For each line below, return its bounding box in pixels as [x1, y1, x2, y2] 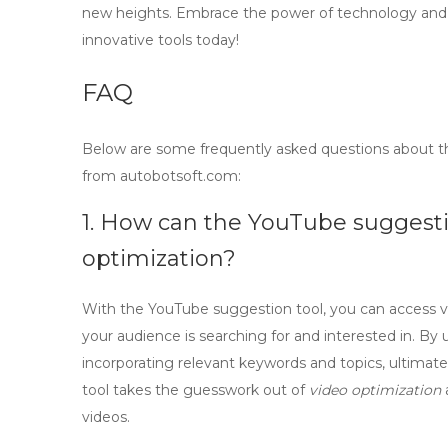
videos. [82, 408, 130, 426]
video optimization [309, 381, 441, 399]
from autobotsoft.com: [82, 167, 241, 185]
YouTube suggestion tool [148, 300, 323, 318]
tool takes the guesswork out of [82, 381, 309, 399]
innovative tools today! [82, 31, 239, 49]
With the [82, 300, 148, 318]
